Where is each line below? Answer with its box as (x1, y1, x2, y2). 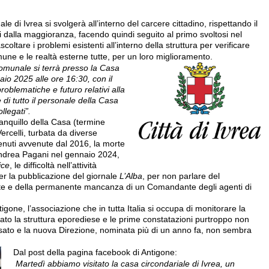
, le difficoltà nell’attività (10, 160, 97, 170)
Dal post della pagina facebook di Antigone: (13, 247, 177, 257)
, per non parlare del (142, 171, 220, 181)
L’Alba (119, 171, 142, 181)
